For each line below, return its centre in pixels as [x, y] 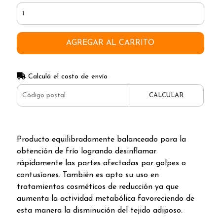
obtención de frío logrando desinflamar [86, 151]
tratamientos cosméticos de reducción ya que [97, 187]
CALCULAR [166, 95]
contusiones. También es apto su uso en [88, 175]
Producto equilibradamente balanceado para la [101, 139]
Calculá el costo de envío [66, 76]
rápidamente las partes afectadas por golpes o [101, 163]
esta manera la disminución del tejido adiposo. [99, 210]
